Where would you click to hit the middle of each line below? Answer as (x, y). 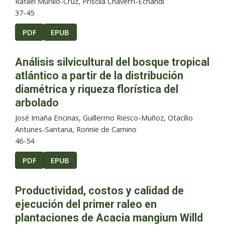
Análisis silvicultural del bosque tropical (112, 62)
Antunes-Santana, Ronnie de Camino (76, 129)
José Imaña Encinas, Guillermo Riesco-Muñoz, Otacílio (104, 118)
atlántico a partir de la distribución (99, 76)
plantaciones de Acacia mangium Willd (109, 217)
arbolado (37, 103)
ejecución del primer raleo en (86, 204)
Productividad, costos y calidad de (99, 190)
